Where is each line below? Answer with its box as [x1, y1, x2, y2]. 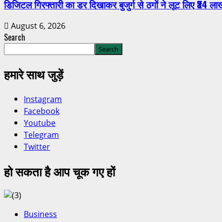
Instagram [24, 93, 62, 105]
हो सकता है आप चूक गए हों [4, 162, 115, 180]
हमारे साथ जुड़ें [4, 64, 63, 83]
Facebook [24, 105, 59, 116]
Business [24, 208, 57, 220]
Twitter [24, 141, 50, 152]
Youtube [24, 117, 55, 128]
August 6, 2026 [9, 20, 65, 31]
